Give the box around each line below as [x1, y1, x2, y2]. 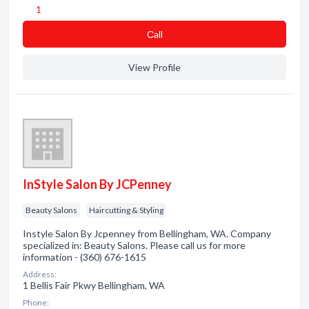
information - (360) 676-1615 [23, 251, 146, 263]
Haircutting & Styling [89, 205, 163, 215]
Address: [23, 269, 57, 279]
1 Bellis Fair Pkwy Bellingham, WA [23, 279, 165, 291]
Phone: [23, 297, 49, 308]
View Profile [128, 61, 181, 73]
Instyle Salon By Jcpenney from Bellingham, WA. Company [23, 228, 271, 239]
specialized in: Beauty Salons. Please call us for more [23, 239, 246, 251]
